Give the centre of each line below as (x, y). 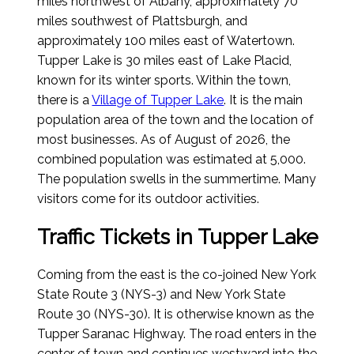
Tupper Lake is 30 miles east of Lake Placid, (165, 61)
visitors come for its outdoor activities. (149, 199)
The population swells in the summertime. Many (177, 179)
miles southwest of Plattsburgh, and (143, 21)
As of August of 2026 (203, 140)
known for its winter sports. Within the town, (164, 81)
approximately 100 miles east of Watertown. (166, 41)
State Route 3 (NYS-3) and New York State (162, 295)
